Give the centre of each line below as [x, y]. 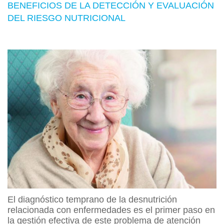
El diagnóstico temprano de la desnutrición [92, 200]
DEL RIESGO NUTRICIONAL [66, 18]
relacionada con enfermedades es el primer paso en [111, 210]
